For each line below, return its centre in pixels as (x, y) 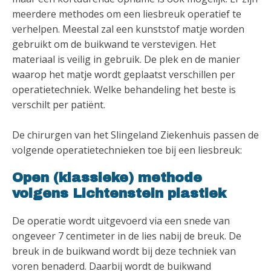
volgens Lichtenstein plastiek (119, 193)
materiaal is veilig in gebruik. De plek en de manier (126, 59)
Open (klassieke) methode (107, 178)
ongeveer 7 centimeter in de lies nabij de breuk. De (127, 236)
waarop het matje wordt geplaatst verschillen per (124, 74)
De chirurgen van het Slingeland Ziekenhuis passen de (135, 135)
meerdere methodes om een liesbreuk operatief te (127, 14)
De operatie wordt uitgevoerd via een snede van (121, 220)
